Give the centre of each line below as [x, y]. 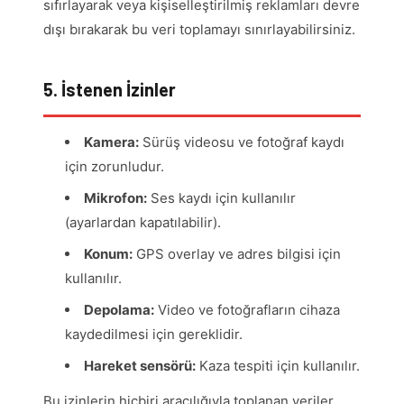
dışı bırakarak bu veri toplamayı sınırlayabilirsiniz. [199, 30]
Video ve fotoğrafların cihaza [247, 310]
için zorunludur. [115, 167]
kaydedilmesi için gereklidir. [154, 335]
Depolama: [119, 310]
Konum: [108, 254]
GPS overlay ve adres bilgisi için [237, 254]
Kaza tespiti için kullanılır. [278, 366]
